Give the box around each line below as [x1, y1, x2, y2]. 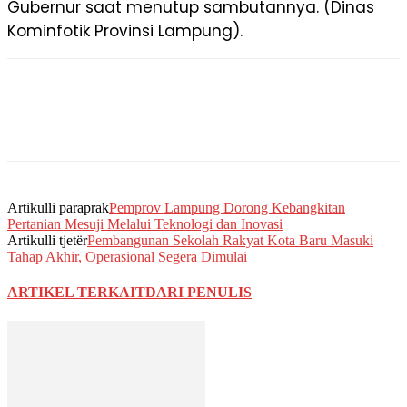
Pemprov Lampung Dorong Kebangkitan [109, 200, 345, 216]
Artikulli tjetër [7, 233, 87, 249]
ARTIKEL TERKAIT [7, 284, 145, 301]
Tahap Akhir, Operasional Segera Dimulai [7, 249, 247, 265]
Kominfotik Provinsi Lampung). [7, 20, 243, 43]
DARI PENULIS [145, 284, 252, 301]
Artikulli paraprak [7, 200, 109, 216]
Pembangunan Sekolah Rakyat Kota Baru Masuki [87, 233, 373, 249]
